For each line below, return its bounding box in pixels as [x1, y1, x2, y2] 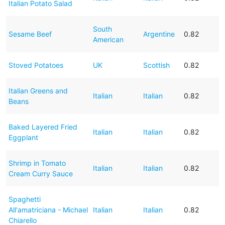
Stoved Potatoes [8, 60, 63, 69]
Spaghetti [8, 194, 41, 203]
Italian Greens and [8, 86, 68, 95]
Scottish [143, 60, 170, 69]
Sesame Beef [8, 29, 52, 38]
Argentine [143, 29, 175, 38]
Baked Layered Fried [8, 122, 77, 131]
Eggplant [8, 133, 38, 142]
